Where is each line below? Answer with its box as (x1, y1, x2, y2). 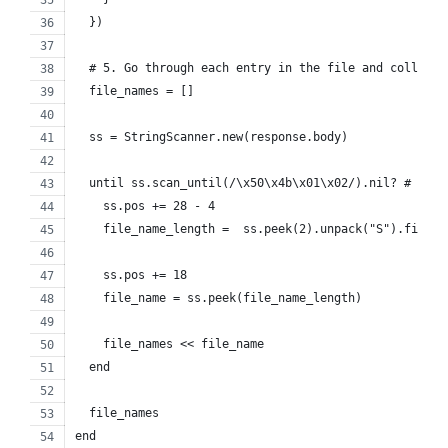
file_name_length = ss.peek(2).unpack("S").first (75, 222, 439, 237)
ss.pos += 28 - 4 (75, 199, 215, 214)
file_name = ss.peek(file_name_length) (75, 291, 362, 306)
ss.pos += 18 (75, 268, 187, 283)
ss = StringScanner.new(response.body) (75, 130, 348, 145)
